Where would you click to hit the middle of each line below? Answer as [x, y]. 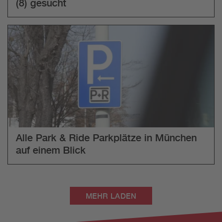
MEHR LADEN [111, 196]
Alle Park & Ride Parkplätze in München [106, 137]
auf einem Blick [51, 150]
